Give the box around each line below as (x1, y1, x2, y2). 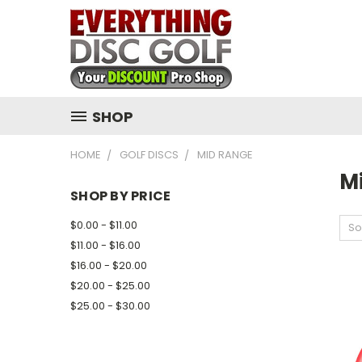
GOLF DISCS (120, 147, 179, 162)
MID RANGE (197, 147, 253, 162)
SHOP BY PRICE (70, 187, 171, 205)
